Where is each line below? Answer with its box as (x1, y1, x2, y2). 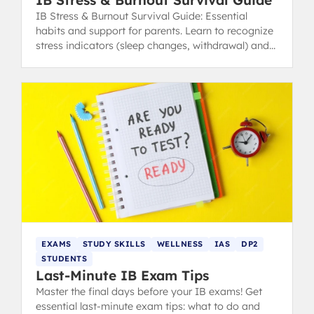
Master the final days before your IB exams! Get (36, 285, 262, 299)
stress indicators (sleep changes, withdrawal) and (36, 39, 269, 53)
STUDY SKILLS (82, 239, 146, 250)
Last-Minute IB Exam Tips (36, 267, 209, 285)
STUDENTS (41, 254, 87, 264)
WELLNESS (156, 239, 203, 250)
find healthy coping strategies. (36, 54, 179, 67)
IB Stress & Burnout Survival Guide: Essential (36, 10, 247, 23)
